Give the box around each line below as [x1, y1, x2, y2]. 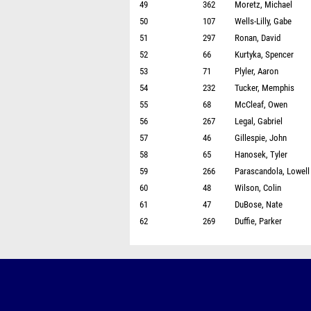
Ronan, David [235, 33, 280, 43]
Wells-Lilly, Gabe [235, 16, 292, 26]
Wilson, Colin [235, 183, 281, 193]
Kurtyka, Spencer [235, 49, 294, 60]
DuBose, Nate [235, 199, 283, 210]
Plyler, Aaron [235, 66, 278, 76]
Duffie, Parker [235, 216, 282, 226]
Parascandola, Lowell [235, 166, 310, 176]
